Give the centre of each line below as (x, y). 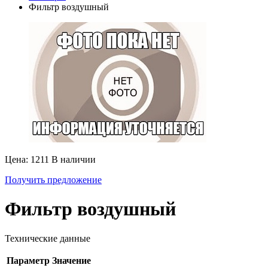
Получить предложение (53, 179)
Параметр (28, 260)
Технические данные (48, 238)
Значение (71, 260)
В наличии (74, 159)
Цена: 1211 (28, 159)
